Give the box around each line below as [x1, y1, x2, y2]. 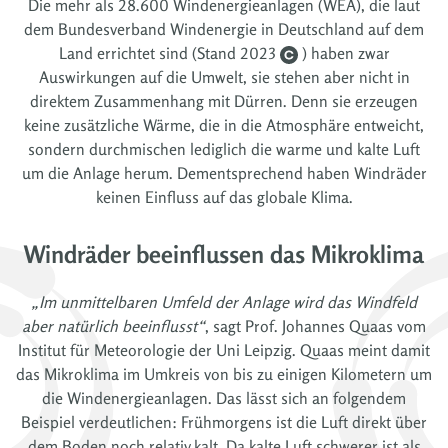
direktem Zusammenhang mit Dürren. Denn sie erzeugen [30, 90, 418, 111]
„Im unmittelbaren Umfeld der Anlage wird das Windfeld [31, 291, 417, 312]
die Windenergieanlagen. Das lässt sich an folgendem [42, 387, 406, 408]
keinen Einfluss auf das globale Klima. [95, 186, 353, 207]
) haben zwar [301, 42, 390, 63]
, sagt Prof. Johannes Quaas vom [205, 315, 426, 336]
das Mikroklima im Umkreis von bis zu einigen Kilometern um [16, 363, 432, 384]
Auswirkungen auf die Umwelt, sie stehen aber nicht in [38, 66, 410, 87]
